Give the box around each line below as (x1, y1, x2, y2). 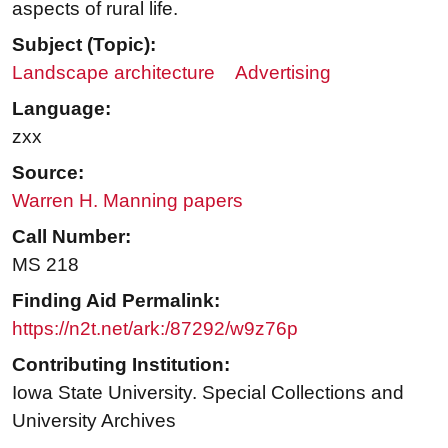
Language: (12, 98, 111, 120)
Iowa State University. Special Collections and (12, 382, 404, 404)
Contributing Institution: (12, 354, 230, 376)
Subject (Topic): (12, 34, 156, 56)
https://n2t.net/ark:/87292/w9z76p (12, 318, 298, 340)
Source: (12, 162, 84, 184)
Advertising (235, 62, 331, 84)
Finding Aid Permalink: (12, 290, 220, 312)
